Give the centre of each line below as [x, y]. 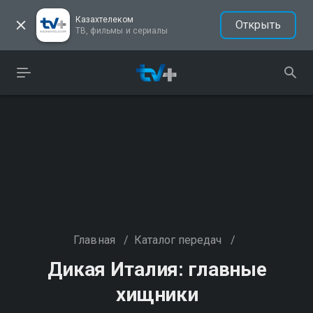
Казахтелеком [104, 20]
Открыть [258, 25]
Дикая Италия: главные [157, 269]
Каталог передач [178, 240]
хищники [157, 294]
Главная [94, 240]
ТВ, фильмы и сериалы [122, 31]
